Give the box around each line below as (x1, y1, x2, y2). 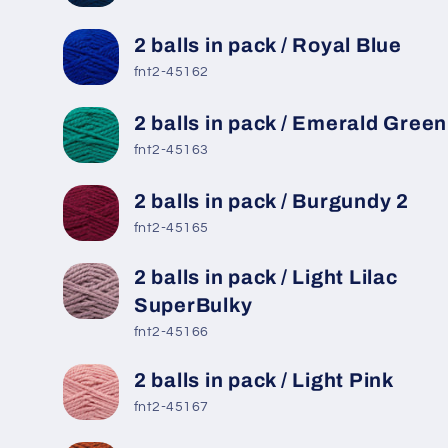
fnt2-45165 (133, 221, 209, 236)
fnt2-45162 (133, 65, 209, 80)
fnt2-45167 (133, 400, 209, 415)
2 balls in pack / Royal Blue (133, 33, 402, 56)
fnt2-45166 (133, 325, 209, 340)
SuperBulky (133, 293, 253, 316)
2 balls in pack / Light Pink (133, 368, 394, 391)
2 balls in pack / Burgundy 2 (133, 189, 409, 212)
